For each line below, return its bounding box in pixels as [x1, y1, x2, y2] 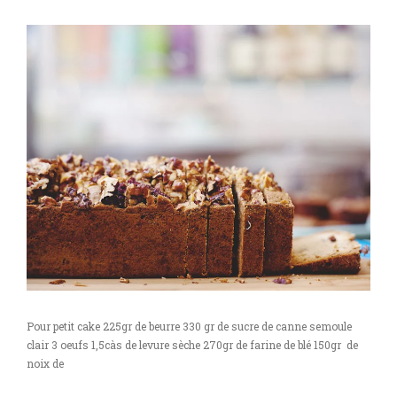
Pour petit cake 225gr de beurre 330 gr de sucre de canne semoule [27, 319, 352, 333]
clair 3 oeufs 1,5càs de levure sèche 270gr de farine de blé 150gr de [27, 338, 358, 352]
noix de [27, 356, 64, 370]
